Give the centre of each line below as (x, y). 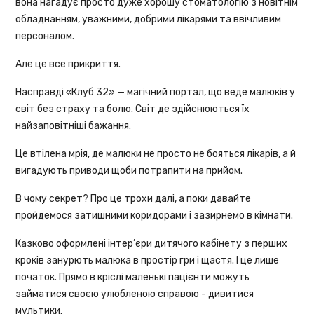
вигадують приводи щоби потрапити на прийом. (129, 171)
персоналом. (45, 36)
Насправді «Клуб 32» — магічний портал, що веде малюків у (156, 92)
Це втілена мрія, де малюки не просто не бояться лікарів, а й (156, 154)
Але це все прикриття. (68, 64)
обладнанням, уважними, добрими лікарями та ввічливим (149, 19)
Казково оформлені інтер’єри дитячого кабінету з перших (152, 244)
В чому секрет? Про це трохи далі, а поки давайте (134, 199)
